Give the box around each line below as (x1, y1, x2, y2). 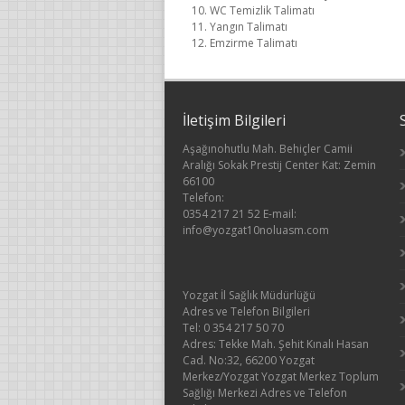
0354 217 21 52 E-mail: (183, 206, 297, 221)
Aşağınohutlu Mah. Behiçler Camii (183, 141, 353, 156)
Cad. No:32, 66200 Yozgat (183, 353, 315, 368)
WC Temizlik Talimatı (210, 3, 315, 18)
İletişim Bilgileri (183, 110, 286, 130)
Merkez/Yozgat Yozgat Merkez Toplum (183, 369, 379, 384)
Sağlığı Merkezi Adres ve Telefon (183, 385, 347, 400)
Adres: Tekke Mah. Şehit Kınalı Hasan (183, 336, 369, 352)
